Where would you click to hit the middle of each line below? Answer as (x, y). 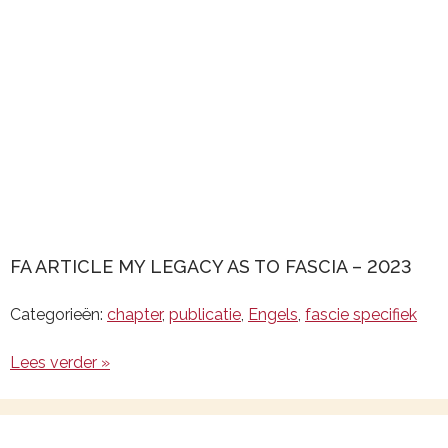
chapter (134, 314)
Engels (273, 314)
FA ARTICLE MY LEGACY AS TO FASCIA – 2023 (211, 266)
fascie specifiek (361, 314)
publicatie (205, 314)
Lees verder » (60, 362)
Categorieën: (58, 314)
